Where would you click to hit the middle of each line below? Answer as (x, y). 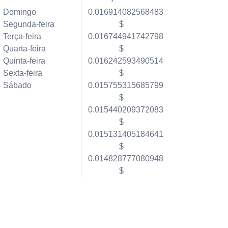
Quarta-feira (24, 49)
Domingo (19, 12)
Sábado (17, 85)
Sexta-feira (22, 73)
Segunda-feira (28, 24)
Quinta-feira (24, 61)
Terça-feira (22, 36)
